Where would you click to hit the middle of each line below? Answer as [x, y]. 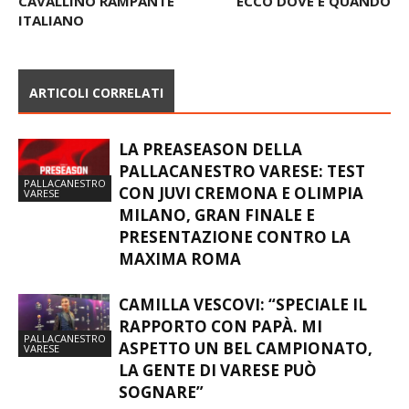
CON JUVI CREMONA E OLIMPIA [241, 194]
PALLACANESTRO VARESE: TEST [242, 172]
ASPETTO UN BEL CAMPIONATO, [246, 349]
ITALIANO [51, 21]
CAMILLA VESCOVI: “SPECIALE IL [243, 305]
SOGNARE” [161, 393]
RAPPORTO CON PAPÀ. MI [220, 327]
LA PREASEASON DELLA [210, 150]
